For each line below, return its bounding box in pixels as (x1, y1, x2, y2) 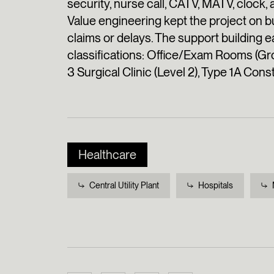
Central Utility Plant (89, 180, 159, 190)
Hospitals (198, 180, 233, 190)
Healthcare (78, 147, 136, 162)
